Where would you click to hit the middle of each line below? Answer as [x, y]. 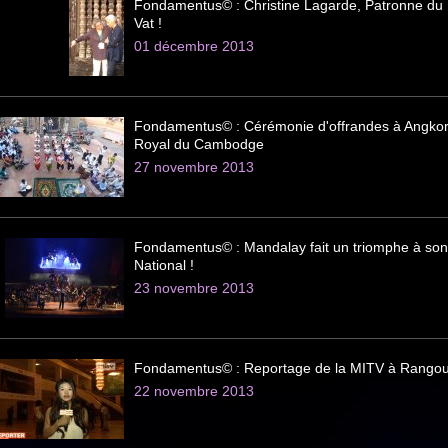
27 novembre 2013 [194, 167]
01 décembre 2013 [194, 46]
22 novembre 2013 [194, 391]
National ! [164, 265]
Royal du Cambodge [199, 144]
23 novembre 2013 [194, 288]
